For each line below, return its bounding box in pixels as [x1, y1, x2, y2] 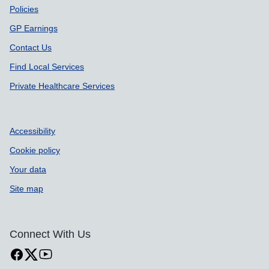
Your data [10, 165, 46, 174]
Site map [10, 184, 43, 193]
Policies [10, 5, 38, 13]
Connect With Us [10, 229, 91, 240]
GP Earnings [10, 24, 58, 32]
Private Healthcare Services [10, 82, 115, 90]
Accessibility [10, 127, 55, 135]
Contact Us [10, 43, 52, 52]
